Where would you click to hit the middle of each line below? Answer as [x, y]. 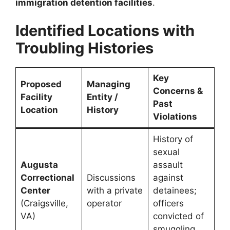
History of [173, 139]
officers [168, 204]
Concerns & [178, 91]
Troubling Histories [84, 48]
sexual [166, 152]
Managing [108, 84]
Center [35, 191]
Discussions [111, 178]
